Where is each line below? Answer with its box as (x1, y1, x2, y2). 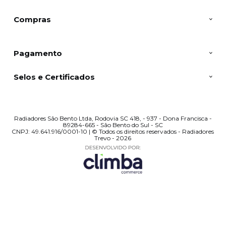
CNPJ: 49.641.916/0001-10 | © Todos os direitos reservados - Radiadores (12, 127, 214, 135)
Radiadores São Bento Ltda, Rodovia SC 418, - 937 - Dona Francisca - (14, 114, 212, 122)
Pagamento (13, 48, 62, 58)
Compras (13, 14, 51, 24)
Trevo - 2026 (94, 134, 132, 142)
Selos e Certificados (13, 72, 95, 82)
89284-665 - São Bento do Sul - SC (63, 121, 163, 129)
